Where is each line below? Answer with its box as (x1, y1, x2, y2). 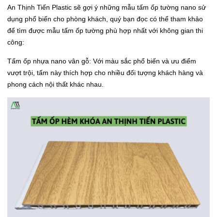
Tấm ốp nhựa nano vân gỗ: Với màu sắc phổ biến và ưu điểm (7, 57, 196, 65)
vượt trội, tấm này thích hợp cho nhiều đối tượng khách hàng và (7, 68, 203, 77)
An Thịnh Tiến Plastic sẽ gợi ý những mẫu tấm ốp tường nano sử (7, 3, 206, 11)
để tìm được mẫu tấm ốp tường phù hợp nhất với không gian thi (7, 26, 203, 34)
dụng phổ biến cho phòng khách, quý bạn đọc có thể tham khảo (7, 15, 203, 23)
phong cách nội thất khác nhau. (7, 80, 104, 88)
